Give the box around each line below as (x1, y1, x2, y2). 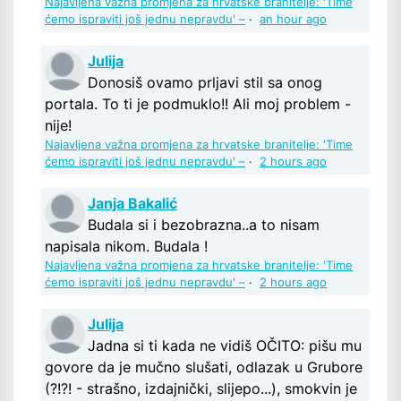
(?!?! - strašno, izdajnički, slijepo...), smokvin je (45, 380, 357, 398)
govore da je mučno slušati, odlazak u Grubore (45, 358, 363, 377)
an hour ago (260, 13, 327, 27)
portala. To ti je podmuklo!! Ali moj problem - (45, 95, 351, 114)
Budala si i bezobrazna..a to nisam (88, 216, 320, 235)
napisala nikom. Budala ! (45, 237, 208, 256)
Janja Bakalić (88, 194, 177, 213)
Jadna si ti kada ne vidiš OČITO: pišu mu (88, 337, 362, 355)
